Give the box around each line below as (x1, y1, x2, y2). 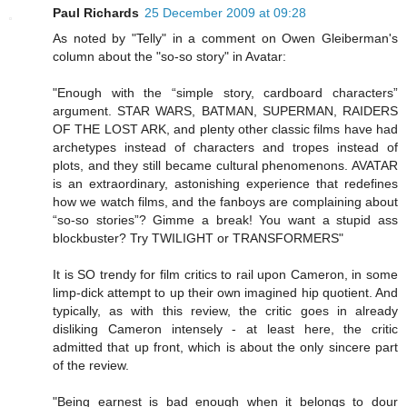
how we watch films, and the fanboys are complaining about (53, 194, 398, 209)
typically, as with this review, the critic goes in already (53, 303, 398, 318)
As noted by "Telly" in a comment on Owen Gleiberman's (53, 30, 398, 45)
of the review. (53, 357, 129, 372)
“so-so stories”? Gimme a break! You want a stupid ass (53, 212, 398, 227)
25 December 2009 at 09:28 (144, 5, 306, 20)
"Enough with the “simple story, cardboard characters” (53, 84, 398, 100)
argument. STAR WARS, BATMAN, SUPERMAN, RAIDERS (53, 103, 398, 118)
